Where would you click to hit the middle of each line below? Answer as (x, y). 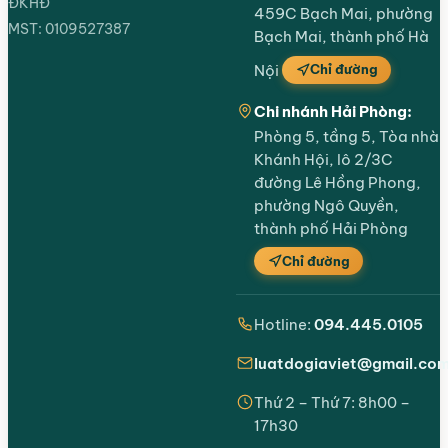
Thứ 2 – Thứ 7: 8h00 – (332, 403)
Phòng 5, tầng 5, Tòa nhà (346, 136)
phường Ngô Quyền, (326, 205)
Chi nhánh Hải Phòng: (333, 111)
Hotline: (284, 325)
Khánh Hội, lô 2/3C (323, 159)
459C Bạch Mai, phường (343, 14)
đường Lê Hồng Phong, (337, 182)
